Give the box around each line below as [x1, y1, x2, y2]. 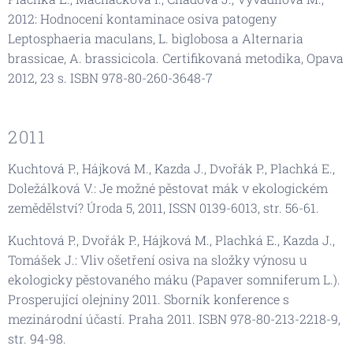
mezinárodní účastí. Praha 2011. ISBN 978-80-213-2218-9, [8, 310, 340, 327]
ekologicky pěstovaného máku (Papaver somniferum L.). [8, 270, 340, 288]
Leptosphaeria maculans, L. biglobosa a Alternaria [8, 29, 303, 46]
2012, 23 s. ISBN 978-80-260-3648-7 [8, 69, 213, 86]
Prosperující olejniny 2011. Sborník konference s [8, 290, 289, 307]
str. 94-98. [8, 329, 66, 347]
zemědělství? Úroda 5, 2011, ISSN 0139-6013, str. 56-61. [8, 199, 319, 216]
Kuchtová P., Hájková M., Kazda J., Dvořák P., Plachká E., [8, 159, 335, 176]
